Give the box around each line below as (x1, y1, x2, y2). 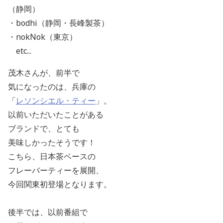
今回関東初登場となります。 (8, 179, 111, 190)
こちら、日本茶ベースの (8, 151, 96, 162)
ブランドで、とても (8, 123, 80, 134)
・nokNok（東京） (8, 31, 77, 43)
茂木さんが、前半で (8, 67, 80, 79)
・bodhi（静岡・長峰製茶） (8, 17, 109, 29)
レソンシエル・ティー (16, 95, 96, 107)
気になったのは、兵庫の (8, 81, 96, 93)
